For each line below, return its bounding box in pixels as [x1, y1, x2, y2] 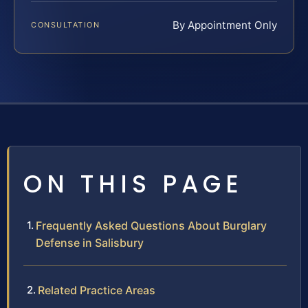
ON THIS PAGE [23, 166, 243, 201]
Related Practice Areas [38, 283, 155, 297]
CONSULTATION [31, 19, 100, 30]
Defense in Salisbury [36, 235, 144, 250]
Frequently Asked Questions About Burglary [36, 218, 267, 232]
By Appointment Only [173, 18, 277, 32]
